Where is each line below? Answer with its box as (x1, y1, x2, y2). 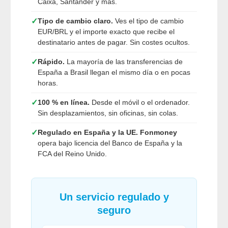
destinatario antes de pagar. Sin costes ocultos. (38, 38, 190, 47)
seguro (97, 205, 131, 216)
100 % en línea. (38, 98, 90, 107)
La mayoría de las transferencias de (65, 58, 183, 66)
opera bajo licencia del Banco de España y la (38, 139, 182, 148)
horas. (38, 79, 58, 88)
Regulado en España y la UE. (38, 128, 138, 137)
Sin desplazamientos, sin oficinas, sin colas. (38, 109, 178, 118)
